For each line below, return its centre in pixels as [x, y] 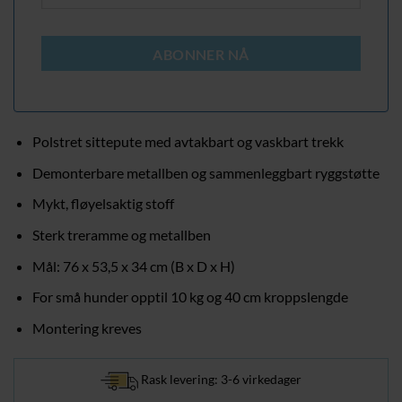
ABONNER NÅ [201, 55]
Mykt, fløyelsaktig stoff [103, 204]
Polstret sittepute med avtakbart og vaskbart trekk [188, 142]
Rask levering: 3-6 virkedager [220, 380]
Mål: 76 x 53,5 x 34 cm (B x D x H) [133, 266]
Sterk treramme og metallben [121, 235]
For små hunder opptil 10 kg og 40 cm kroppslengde [190, 297]
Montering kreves [87, 328]
